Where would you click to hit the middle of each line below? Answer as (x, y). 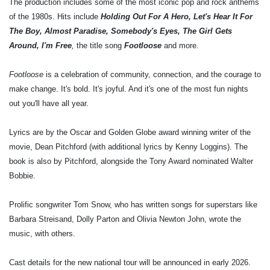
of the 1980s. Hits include (55, 16)
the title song (100, 45)
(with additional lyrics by (131, 146)
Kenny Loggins (201, 146)
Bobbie (21, 175)
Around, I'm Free (40, 45)
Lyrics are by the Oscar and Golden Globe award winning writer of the (130, 132)
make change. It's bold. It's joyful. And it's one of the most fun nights (129, 89)
